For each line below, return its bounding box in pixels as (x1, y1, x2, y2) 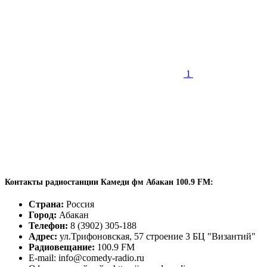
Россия (64, 199, 94, 210)
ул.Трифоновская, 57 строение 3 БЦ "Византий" (57, 231, 256, 242)
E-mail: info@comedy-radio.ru (29, 253, 144, 263)
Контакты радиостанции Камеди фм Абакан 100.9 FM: (5, 178, 213, 187)
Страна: (29, 199, 64, 210)
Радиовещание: (29, 242, 95, 253)
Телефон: (29, 221, 68, 231)
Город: (29, 210, 57, 221)
